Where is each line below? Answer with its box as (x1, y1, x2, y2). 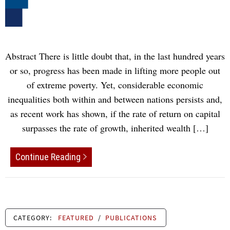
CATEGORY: (13, 213, 54, 222)
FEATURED (58, 213, 94, 222)
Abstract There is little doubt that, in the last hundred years (5, 50, 225, 63)
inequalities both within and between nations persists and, (8, 93, 222, 106)
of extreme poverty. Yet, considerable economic (27, 79, 203, 91)
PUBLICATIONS (105, 213, 157, 222)
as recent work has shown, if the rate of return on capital (10, 107, 220, 120)
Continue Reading (15, 151, 81, 162)
